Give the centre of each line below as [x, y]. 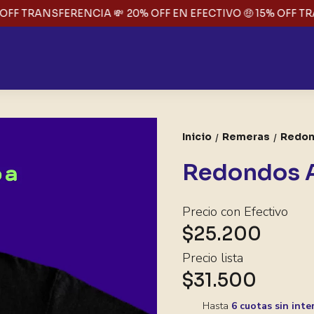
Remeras [246, 137]
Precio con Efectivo [235, 212]
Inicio [197, 137]
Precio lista [213, 258]
